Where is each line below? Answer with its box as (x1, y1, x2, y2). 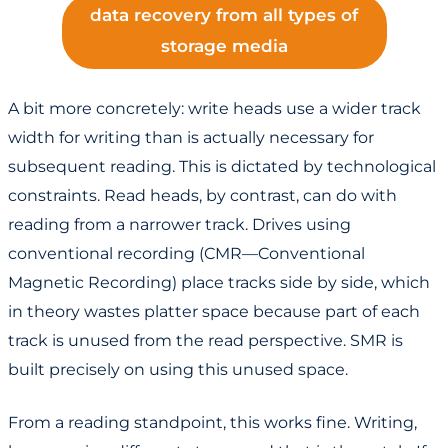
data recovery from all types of (90, 5, 358, 26)
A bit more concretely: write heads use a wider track (8, 99, 421, 119)
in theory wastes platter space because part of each (8, 302, 420, 322)
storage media (160, 36, 288, 57)
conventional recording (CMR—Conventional (8, 244, 365, 264)
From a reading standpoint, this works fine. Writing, (8, 413, 417, 433)
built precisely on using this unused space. (8, 360, 348, 380)
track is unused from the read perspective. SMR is (8, 331, 403, 351)
